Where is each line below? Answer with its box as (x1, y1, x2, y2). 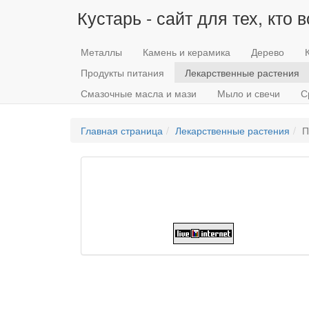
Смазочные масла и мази (81, 86, 197, 100)
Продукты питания (81, 66, 164, 79)
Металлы (81, 45, 122, 59)
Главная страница (81, 123, 163, 137)
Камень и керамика (143, 45, 230, 59)
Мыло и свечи (217, 86, 280, 100)
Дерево (251, 45, 284, 59)
